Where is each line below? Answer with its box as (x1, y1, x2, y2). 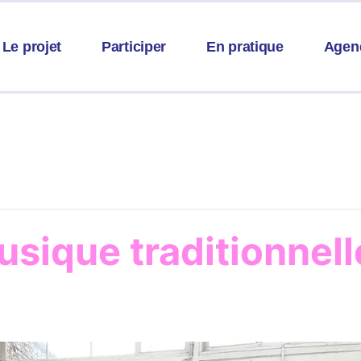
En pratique (206, 39, 284, 56)
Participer (102, 39, 167, 56)
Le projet (2, 39, 62, 56)
